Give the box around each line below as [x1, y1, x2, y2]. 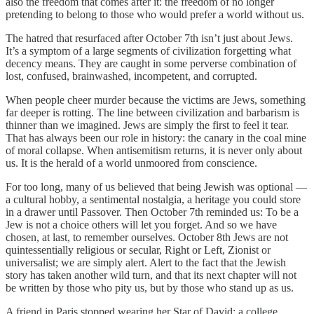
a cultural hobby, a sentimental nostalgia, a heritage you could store [6, 193, 301, 206]
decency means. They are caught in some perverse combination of [6, 57, 296, 70]
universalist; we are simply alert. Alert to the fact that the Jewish [6, 257, 286, 269]
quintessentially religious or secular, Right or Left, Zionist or [6, 244, 271, 257]
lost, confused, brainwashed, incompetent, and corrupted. [6, 70, 257, 83]
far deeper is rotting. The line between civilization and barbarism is [6, 107, 299, 119]
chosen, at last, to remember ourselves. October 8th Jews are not [6, 231, 288, 244]
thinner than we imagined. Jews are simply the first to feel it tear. [6, 119, 289, 132]
